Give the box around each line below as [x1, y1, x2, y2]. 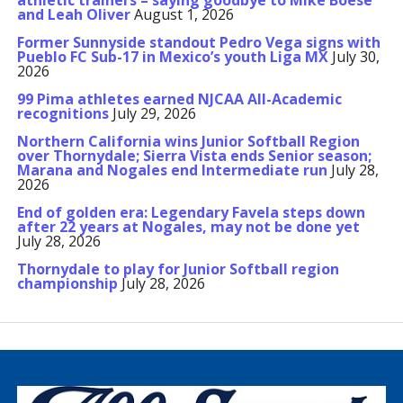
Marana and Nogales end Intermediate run [16, 160, 327, 180]
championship [16, 273, 118, 293]
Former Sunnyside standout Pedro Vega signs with [16, 32, 381, 52]
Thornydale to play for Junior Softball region [16, 259, 339, 279]
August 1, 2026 [133, 4, 234, 24]
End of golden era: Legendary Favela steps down [16, 202, 365, 222]
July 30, [331, 47, 380, 67]
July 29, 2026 [112, 103, 196, 123]
